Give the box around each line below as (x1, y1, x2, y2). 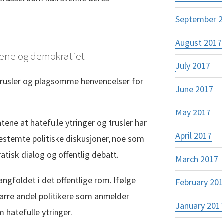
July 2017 (175, 60, 210, 71)
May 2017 (175, 107, 211, 118)
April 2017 (175, 130, 212, 141)
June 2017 (175, 83, 213, 95)
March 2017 (175, 153, 218, 165)
